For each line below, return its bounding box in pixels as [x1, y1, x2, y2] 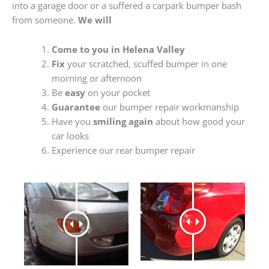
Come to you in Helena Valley [51, 43, 185, 56]
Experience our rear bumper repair [51, 144, 195, 157]
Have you [51, 115, 93, 128]
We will [78, 13, 112, 26]
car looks [51, 130, 89, 142]
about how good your [153, 115, 245, 128]
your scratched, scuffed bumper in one [64, 58, 227, 70]
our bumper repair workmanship [100, 101, 239, 113]
